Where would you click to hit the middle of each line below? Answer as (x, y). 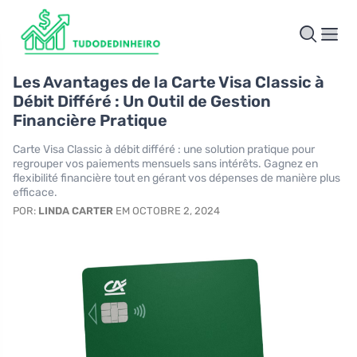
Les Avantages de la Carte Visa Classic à (169, 82)
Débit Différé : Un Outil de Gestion (142, 102)
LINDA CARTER (76, 211)
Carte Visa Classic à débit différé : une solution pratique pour (164, 150)
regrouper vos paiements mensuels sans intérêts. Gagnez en (165, 164)
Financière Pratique (90, 121)
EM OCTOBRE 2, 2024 (167, 211)
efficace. (35, 193)
